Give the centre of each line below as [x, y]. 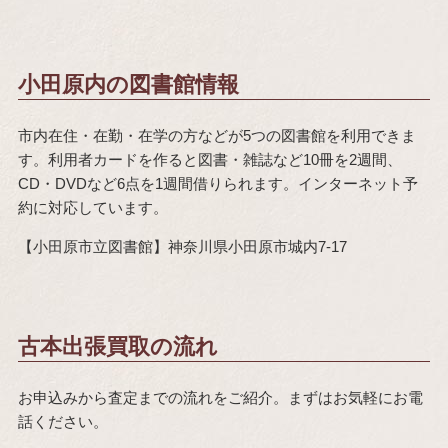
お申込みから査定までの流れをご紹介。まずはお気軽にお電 [220, 397]
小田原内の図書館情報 [128, 84]
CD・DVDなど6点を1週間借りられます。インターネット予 [217, 183]
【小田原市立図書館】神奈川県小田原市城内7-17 [182, 246]
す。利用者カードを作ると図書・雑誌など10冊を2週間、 [209, 159]
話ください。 [62, 421]
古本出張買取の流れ [117, 346]
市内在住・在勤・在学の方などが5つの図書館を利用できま [216, 135]
